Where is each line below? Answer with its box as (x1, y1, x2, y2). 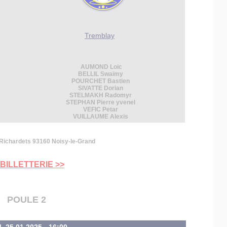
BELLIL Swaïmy (78, 70, 123, 78)
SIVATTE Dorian (78, 85, 123, 92)
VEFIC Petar (83, 106, 118, 113)
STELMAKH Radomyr (69, 92, 132, 99)
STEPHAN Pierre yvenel (66, 99, 135, 106)
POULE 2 (7, 195, 46, 205)
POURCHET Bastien (71, 78, 130, 85)
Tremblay (85, 31, 115, 40)
